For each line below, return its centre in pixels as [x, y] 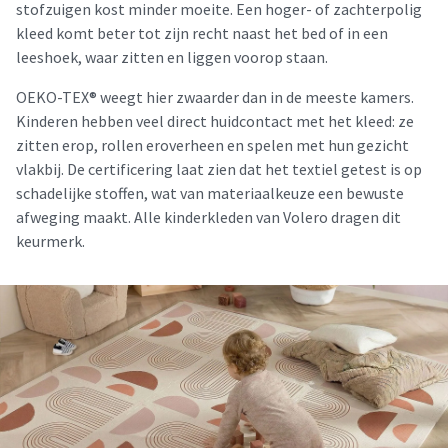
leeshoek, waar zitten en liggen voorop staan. [172, 57]
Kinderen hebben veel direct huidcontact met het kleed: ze [215, 121]
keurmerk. [50, 241]
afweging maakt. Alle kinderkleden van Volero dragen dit [208, 217]
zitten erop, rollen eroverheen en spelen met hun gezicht [212, 145]
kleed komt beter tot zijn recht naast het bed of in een [202, 33]
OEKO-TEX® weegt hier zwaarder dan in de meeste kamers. [215, 97]
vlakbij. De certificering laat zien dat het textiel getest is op [219, 169]
